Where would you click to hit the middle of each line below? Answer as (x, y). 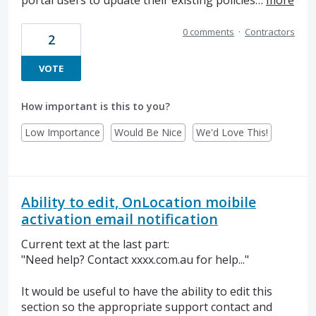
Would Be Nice (148, 133)
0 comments (208, 32)
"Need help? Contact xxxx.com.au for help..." (135, 260)
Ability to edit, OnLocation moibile (139, 202)
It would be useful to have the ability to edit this (147, 291)
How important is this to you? (96, 107)
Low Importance (62, 133)
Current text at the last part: (95, 244)
